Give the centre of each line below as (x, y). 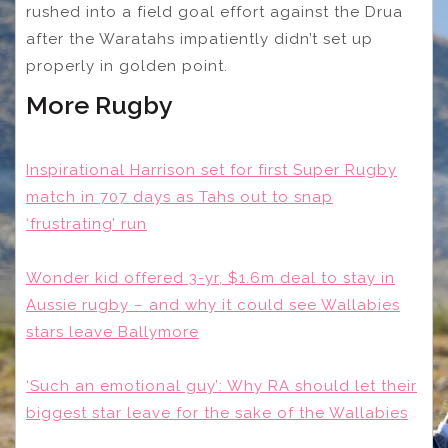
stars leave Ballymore (112, 331)
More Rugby (99, 104)
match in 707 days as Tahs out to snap (179, 196)
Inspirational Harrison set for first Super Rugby (211, 169)
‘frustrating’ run (86, 223)
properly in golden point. (127, 65)
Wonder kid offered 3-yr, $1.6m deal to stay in (210, 277)
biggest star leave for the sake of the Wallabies (217, 412)
